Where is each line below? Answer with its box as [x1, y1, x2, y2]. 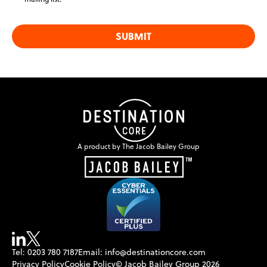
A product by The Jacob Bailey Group [77, 141, 200, 152]
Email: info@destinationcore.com [78, 246, 206, 258]
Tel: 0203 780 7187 [12, 246, 78, 258]
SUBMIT [116, 29, 151, 44]
